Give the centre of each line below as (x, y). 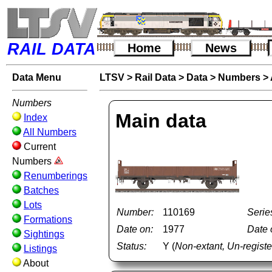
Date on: (135, 229)
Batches (41, 190)
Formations (48, 219)
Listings (40, 249)
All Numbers (50, 132)
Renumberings (56, 176)
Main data (161, 121)
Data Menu (37, 77)
